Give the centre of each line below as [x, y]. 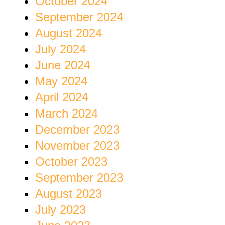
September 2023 [79, 178]
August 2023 [69, 194]
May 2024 [61, 81]
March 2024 [67, 114]
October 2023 [71, 162]
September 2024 [79, 17]
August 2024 [69, 33]
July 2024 [61, 49]
